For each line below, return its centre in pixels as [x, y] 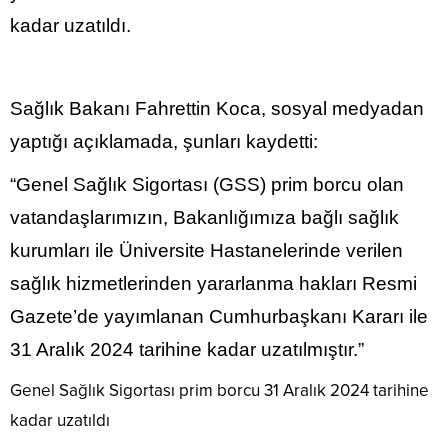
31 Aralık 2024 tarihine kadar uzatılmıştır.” [187, 349]
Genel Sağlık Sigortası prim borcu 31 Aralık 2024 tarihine [219, 390]
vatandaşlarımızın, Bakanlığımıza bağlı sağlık [204, 217]
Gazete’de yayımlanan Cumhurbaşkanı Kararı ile [219, 316]
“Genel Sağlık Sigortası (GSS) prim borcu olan [207, 184]
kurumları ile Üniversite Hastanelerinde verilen [206, 250]
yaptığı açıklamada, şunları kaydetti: [164, 141]
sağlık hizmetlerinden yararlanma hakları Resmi [213, 283]
